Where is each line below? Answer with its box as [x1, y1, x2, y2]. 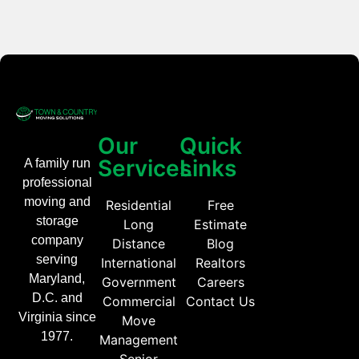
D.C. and [31, 291, 83, 305]
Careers [196, 274, 244, 291]
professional [22, 175, 92, 190]
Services [98, 155, 192, 183]
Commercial [102, 293, 175, 310]
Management [99, 332, 178, 349]
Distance [112, 236, 165, 252]
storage [35, 214, 79, 228]
